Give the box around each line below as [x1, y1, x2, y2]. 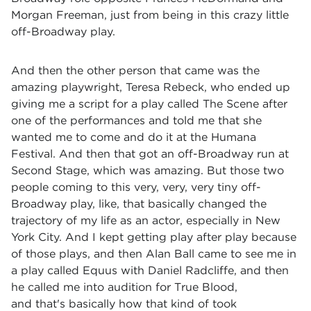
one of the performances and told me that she [11, 114, 262, 127]
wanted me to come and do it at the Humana [11, 131, 256, 144]
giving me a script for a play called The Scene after [11, 97, 287, 110]
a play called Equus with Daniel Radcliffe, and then [11, 264, 289, 277]
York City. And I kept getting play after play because [11, 230, 296, 244]
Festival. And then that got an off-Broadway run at [11, 147, 289, 160]
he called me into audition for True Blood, [11, 280, 237, 294]
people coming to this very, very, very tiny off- [11, 180, 261, 194]
